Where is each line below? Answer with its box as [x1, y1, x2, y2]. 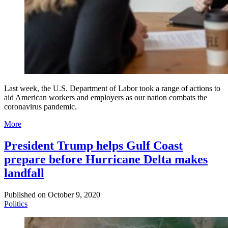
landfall [4, 166, 44, 180]
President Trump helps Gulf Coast [4, 139, 183, 153]
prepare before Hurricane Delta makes [4, 153, 208, 166]
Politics [4, 199, 27, 209]
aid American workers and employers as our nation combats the [4, 93, 207, 102]
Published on [4, 190, 46, 199]
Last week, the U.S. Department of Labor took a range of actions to [4, 84, 220, 93]
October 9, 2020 [48, 190, 100, 199]
